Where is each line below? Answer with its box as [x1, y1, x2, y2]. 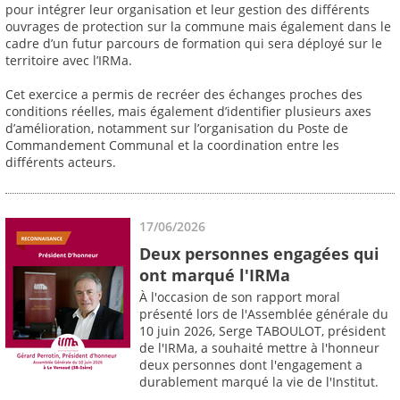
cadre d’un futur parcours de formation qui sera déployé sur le [5, 35, 382, 53]
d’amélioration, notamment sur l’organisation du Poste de [5, 120, 348, 137]
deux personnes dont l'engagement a [139, 356, 362, 374]
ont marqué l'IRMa [139, 263, 290, 286]
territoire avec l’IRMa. [5, 52, 132, 70]
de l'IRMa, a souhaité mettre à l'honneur [139, 339, 379, 357]
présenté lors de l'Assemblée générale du [139, 305, 388, 323]
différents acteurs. [5, 154, 116, 171]
